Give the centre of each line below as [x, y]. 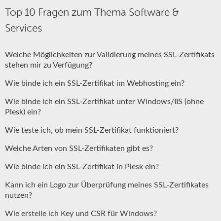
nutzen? [18, 195]
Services [23, 28]
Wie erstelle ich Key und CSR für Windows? [81, 214]
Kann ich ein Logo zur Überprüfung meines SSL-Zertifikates [107, 185]
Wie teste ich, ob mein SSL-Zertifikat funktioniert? [92, 130]
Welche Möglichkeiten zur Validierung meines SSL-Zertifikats [110, 55]
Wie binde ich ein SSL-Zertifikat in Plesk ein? [82, 167]
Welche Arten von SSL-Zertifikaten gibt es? [79, 148]
